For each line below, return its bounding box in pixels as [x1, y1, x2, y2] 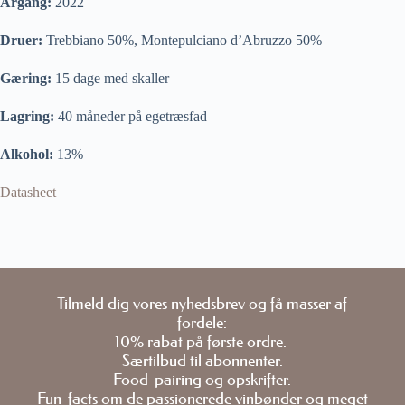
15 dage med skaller [52, 70, 169, 86]
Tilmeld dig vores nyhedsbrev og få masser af [57, 294, 348, 314]
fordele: [177, 313, 228, 333]
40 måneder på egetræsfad [54, 108, 207, 124]
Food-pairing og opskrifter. [113, 370, 292, 390]
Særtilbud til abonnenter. [121, 351, 283, 371]
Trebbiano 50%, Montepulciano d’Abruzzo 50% [42, 32, 322, 48]
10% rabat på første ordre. [114, 332, 290, 352]
